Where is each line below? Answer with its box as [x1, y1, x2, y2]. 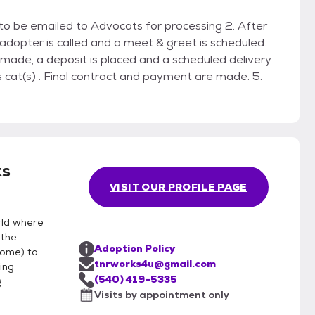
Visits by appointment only [94, 288, 229, 302]
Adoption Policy [94, 242, 175, 255]
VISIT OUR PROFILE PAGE [110, 181, 247, 194]
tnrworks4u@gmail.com [94, 257, 216, 271]
